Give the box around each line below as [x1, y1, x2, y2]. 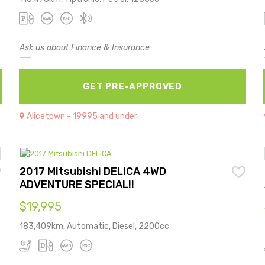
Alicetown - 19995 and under [27, 111, 138, 121]
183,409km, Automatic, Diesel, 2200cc [20, 221, 170, 231]
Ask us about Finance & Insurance [20, 42, 150, 53]
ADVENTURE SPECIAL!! [20, 177, 135, 191]
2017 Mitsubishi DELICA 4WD [20, 164, 167, 178]
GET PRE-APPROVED [82, 80, 183, 92]
